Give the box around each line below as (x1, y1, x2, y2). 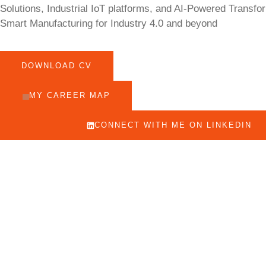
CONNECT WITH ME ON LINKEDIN (94, 121, 252, 130)
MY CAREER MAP (29, 91, 110, 100)
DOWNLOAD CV (21, 61, 92, 71)
